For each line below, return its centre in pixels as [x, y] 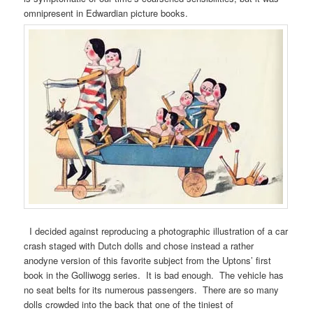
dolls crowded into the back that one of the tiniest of [129, 304]
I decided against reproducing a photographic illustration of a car [156, 231]
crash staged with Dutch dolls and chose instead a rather [139, 245]
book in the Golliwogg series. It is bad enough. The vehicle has [154, 275]
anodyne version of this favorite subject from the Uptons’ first [148, 260]
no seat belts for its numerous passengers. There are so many [152, 289]
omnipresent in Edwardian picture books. [106, 13]
